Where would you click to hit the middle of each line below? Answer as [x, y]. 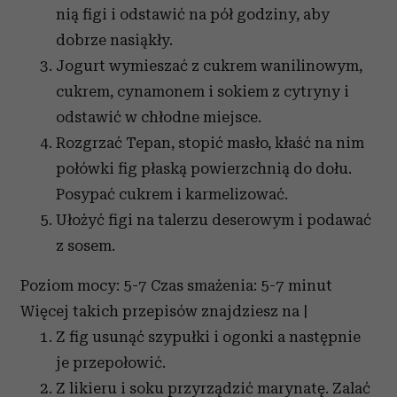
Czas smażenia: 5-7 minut [241, 286]
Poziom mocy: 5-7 [86, 286]
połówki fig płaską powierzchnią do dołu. [204, 169]
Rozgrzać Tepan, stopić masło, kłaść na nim [210, 143]
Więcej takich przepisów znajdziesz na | [164, 311]
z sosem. [86, 246]
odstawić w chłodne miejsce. [159, 117]
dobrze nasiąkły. [114, 40]
